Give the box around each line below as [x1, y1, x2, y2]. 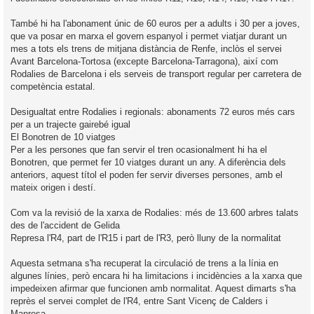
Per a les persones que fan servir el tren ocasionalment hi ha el [11, 144, 267, 155]
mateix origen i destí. [11, 182, 96, 193]
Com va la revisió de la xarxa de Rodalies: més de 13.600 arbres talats [11, 207, 299, 218]
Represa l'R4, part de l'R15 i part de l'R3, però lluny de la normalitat [11, 232, 281, 243]
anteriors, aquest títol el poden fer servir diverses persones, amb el [11, 169, 282, 180]
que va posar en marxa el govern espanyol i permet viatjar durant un [11, 30, 287, 41]
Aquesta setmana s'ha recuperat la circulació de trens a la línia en [11, 257, 278, 268]
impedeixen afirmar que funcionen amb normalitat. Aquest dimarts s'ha [11, 282, 296, 294]
